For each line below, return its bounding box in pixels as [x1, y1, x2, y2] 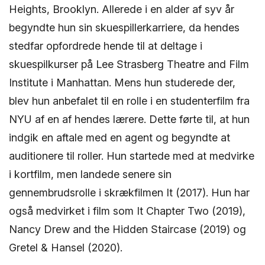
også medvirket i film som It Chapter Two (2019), [9, 204, 245, 217]
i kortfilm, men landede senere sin [9, 167, 172, 180]
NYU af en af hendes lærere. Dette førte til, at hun [9, 112, 250, 125]
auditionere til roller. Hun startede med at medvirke [9, 149, 254, 162]
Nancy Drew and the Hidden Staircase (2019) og [9, 222, 246, 235]
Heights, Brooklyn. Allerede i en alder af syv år [9, 2, 234, 15]
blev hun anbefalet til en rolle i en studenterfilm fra [9, 94, 250, 107]
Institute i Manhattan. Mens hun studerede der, [9, 76, 235, 89]
